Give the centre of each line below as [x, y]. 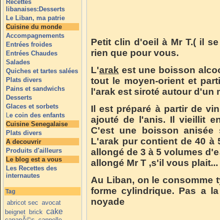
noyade [108, 202]
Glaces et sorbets [32, 106]
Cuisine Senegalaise [37, 124]
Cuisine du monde [34, 27]
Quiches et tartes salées [42, 71]
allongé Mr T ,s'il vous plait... [154, 163]
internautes [23, 176]
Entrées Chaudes [32, 53]
